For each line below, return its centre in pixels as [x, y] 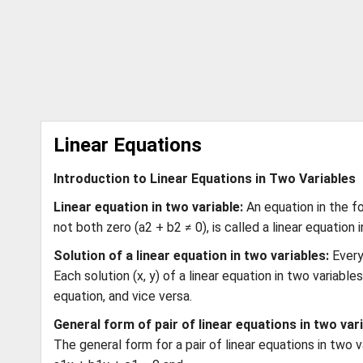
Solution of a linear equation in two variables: [193, 256]
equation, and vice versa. [123, 296]
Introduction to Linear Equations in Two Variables [205, 179]
